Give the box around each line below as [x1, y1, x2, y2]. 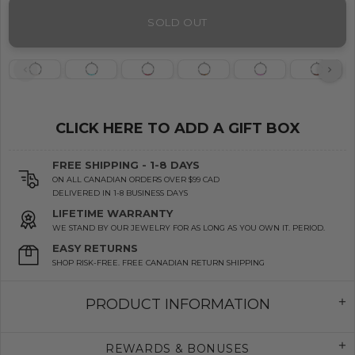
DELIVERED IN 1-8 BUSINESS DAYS [52, 189, 188, 198]
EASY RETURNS [52, 242, 138, 255]
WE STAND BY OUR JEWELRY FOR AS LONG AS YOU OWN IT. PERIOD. [52, 223, 325, 233]
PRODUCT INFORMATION [85, 296, 270, 314]
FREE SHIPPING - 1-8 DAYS [52, 158, 200, 172]
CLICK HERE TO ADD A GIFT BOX [55, 120, 300, 138]
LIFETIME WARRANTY [52, 207, 173, 220]
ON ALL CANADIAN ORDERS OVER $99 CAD [52, 175, 219, 185]
